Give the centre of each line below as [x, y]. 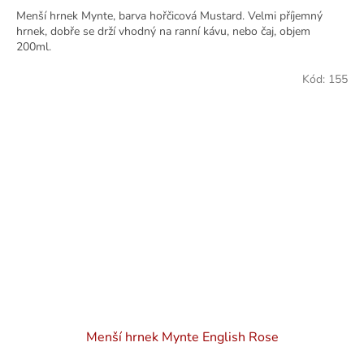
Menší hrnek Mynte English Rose [182, 338]
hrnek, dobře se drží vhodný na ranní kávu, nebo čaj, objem [163, 31]
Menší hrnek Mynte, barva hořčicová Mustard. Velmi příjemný [169, 15]
